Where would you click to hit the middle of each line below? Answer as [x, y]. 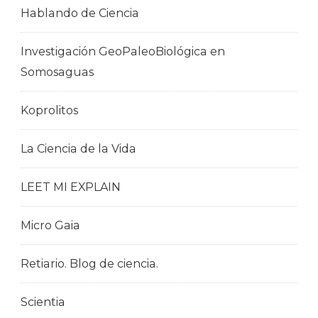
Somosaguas [57, 72]
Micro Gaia [50, 225]
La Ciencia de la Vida [78, 148]
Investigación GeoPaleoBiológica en [123, 51]
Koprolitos [49, 110]
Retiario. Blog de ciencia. [89, 263]
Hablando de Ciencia [80, 13]
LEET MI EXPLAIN [71, 187]
